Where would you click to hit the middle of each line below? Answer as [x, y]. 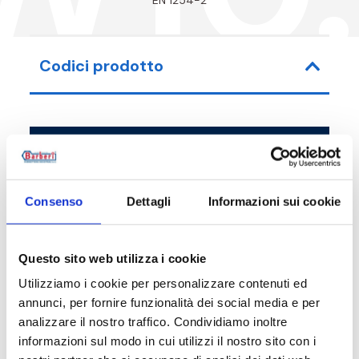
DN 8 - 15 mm [251, 196]
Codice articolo [83, 152]
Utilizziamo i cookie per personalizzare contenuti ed [163, 283]
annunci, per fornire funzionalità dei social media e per [169, 302]
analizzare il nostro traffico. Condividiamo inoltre [153, 321]
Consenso [54, 201]
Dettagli [149, 201]
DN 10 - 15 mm [253, 232]
